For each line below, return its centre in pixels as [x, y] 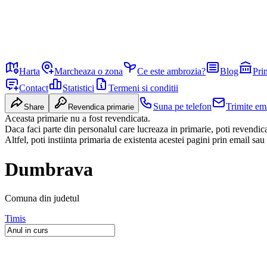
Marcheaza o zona [89, 72]
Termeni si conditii [143, 88]
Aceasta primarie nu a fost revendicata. [77, 119]
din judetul [58, 198]
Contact [34, 88]
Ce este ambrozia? [171, 72]
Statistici [78, 88]
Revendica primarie [101, 107]
